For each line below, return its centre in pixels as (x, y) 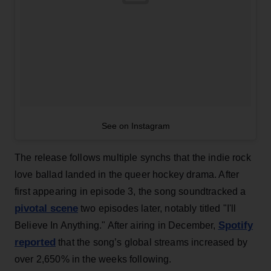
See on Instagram (135, 126)
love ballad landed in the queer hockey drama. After (127, 174)
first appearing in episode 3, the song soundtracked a (130, 191)
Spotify (235, 225)
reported (35, 242)
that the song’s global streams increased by (152, 242)
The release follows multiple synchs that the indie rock (133, 157)
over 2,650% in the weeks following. (93, 259)
